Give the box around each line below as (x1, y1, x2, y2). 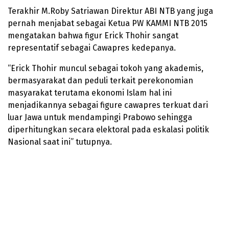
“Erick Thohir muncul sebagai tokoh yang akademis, (8, 63, 203, 74)
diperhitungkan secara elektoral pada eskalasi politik (8, 125, 209, 135)
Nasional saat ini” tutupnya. (8, 137, 112, 147)
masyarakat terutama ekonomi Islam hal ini (8, 88, 172, 98)
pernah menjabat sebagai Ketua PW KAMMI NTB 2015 (8, 18, 208, 29)
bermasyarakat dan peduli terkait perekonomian (8, 76, 193, 86)
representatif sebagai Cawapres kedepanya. (8, 43, 176, 53)
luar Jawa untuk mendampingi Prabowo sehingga (8, 112, 192, 123)
